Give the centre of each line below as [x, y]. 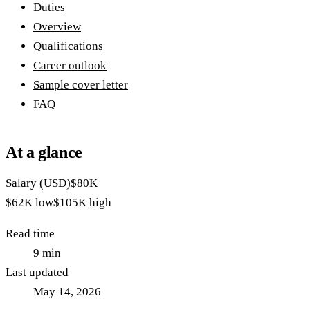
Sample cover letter [81, 85]
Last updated [37, 273]
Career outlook [70, 66]
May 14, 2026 [67, 292]
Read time [30, 234]
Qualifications [68, 46]
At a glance [44, 153]
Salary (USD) [38, 183]
